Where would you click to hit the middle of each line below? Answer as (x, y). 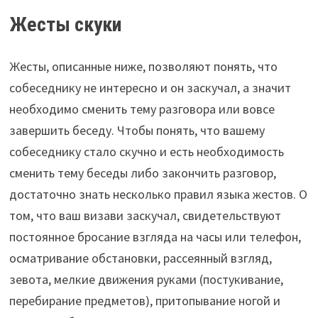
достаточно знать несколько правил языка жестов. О (158, 194)
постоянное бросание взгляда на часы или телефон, (155, 236)
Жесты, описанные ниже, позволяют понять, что (143, 66)
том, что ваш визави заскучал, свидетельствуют (145, 215)
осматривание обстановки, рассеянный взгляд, (140, 258)
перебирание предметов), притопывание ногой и (144, 300)
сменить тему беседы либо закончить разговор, (142, 172)
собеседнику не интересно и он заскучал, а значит (150, 87)
